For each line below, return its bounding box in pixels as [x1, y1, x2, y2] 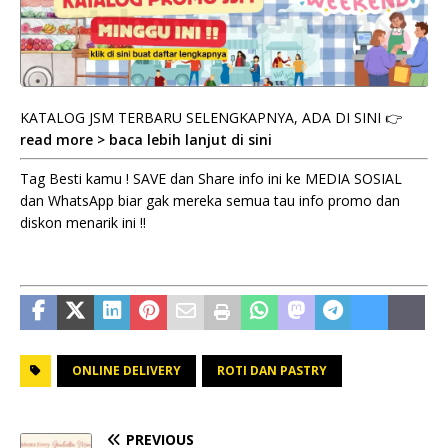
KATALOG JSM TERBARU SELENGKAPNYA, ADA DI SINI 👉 [20, 107, 402, 127]
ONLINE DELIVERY [72, 361, 181, 379]
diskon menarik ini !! [20, 212, 146, 232]
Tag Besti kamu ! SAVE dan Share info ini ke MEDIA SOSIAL [20, 168, 402, 188]
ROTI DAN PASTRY [217, 361, 327, 379]
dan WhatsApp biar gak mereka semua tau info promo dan [20, 190, 400, 210]
